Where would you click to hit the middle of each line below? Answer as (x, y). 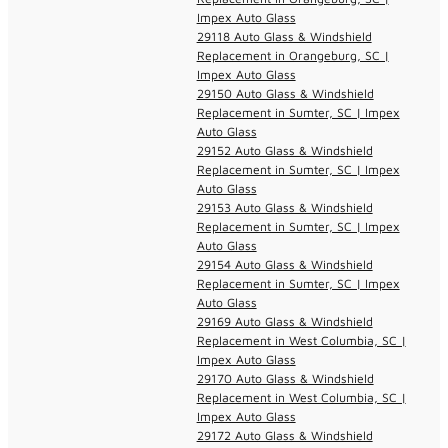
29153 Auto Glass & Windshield (284, 207)
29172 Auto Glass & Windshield (284, 435)
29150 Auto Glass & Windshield (285, 93)
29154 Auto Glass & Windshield (284, 264)
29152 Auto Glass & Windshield (284, 150)
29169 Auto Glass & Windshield (284, 321)
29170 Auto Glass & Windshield (285, 378)
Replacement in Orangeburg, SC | (292, 55)
